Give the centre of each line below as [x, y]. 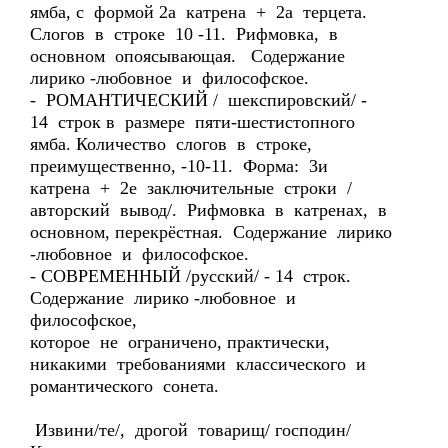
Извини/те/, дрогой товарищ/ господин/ [193, 430]
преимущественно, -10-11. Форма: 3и [179, 166]
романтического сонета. [124, 386]
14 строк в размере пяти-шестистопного [195, 122]
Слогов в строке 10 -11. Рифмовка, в [186, 34]
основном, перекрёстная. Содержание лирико [211, 232]
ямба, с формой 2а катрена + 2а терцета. [201, 12]
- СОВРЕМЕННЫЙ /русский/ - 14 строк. [190, 276]
